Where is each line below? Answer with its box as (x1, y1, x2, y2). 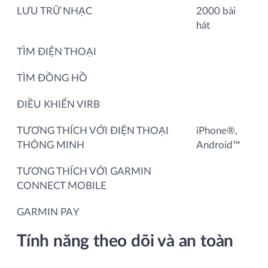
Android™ (196, 139, 240, 150)
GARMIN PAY (17, 206, 80, 217)
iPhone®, (196, 125, 237, 136)
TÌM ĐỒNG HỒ (17, 72, 87, 83)
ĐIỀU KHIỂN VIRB (17, 99, 100, 109)
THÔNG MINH (17, 139, 84, 150)
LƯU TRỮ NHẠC (17, 5, 92, 16)
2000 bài (196, 5, 236, 16)
